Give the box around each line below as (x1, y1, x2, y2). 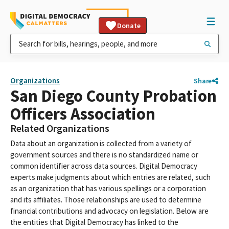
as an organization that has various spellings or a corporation (10, 184, 206, 193)
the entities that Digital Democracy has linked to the (10, 217, 178, 227)
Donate (117, 21, 141, 30)
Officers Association (10, 103, 155, 124)
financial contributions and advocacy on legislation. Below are (10, 206, 209, 216)
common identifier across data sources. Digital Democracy (10, 161, 197, 171)
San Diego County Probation (10, 85, 217, 106)
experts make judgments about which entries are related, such (10, 172, 211, 182)
